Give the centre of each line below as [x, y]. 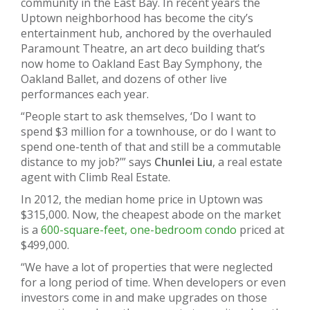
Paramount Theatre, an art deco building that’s [143, 48]
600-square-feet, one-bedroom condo [139, 229]
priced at [261, 229]
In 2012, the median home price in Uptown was [142, 199]
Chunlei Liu [183, 162]
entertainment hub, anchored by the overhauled [146, 33]
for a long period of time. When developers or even [153, 282]
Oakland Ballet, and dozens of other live [124, 79]
